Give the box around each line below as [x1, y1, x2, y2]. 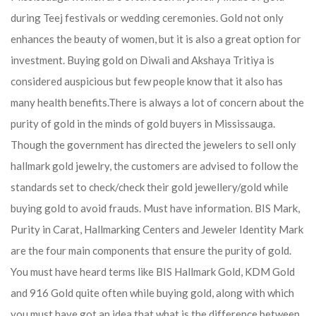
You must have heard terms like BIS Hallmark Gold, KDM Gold [11, 265, 295, 278]
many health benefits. [11, 96, 109, 109]
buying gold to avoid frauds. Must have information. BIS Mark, [11, 202, 300, 214]
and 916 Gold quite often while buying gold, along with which [11, 286, 294, 299]
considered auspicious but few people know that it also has [11, 75, 283, 87]
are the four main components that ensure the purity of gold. [11, 244, 291, 257]
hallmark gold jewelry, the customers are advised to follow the [11, 159, 298, 172]
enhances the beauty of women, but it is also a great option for [11, 32, 301, 45]
